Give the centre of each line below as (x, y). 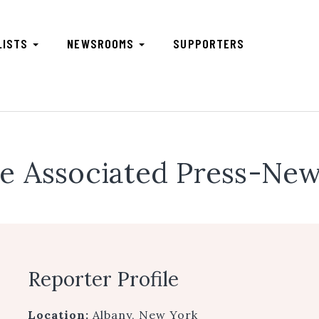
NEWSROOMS (103, 43)
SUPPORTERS (209, 43)
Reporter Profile (103, 279)
